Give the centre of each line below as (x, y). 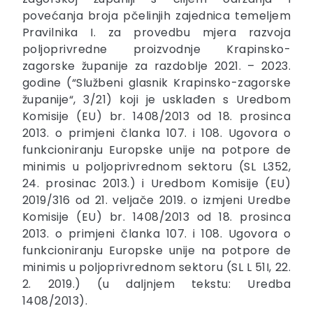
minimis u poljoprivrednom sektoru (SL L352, (156, 167)
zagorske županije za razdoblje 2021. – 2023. (156, 66)
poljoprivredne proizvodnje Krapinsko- (156, 50)
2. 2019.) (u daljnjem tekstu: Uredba (156, 284)
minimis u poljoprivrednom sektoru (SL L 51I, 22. (156, 268)
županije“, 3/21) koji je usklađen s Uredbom (156, 100)
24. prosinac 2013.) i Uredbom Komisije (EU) (156, 184)
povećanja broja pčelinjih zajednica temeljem (156, 16)
